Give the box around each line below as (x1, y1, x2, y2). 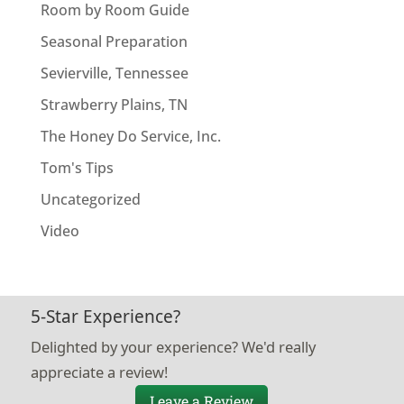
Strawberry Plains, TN (40, 94, 188, 115)
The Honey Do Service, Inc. (40, 125, 221, 146)
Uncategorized (40, 188, 141, 209)
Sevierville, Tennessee (40, 62, 188, 83)
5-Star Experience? (30, 304, 180, 328)
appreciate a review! (30, 361, 168, 382)
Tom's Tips (40, 157, 114, 178)
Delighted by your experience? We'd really (30, 335, 316, 357)
